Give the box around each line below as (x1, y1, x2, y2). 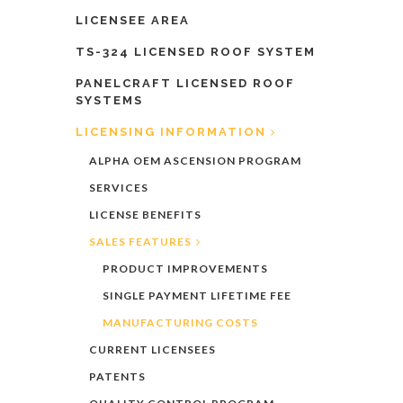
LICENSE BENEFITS (89, 208, 201, 221)
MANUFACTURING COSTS (103, 316, 258, 329)
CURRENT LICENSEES (89, 343, 216, 356)
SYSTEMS (76, 94, 143, 107)
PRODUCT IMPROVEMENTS (103, 262, 268, 275)
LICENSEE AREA (76, 13, 190, 27)
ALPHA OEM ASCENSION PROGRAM (89, 154, 301, 167)
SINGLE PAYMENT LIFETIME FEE (103, 289, 291, 302)
